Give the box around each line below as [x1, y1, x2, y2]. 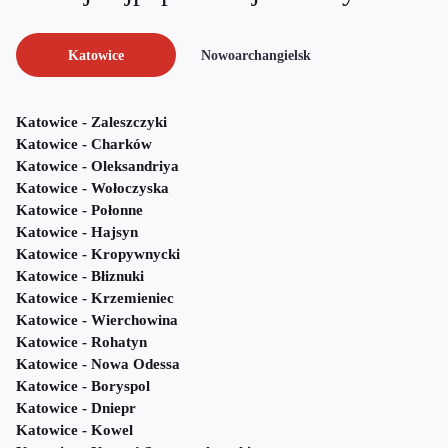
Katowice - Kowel [16, 422, 133, 439]
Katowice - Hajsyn [16, 224, 138, 241]
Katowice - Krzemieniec [16, 290, 174, 307]
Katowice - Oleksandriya [16, 158, 179, 175]
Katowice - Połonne [16, 202, 143, 219]
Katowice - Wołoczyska [16, 180, 169, 197]
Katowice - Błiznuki [16, 268, 144, 285]
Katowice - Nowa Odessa [16, 356, 180, 373]
